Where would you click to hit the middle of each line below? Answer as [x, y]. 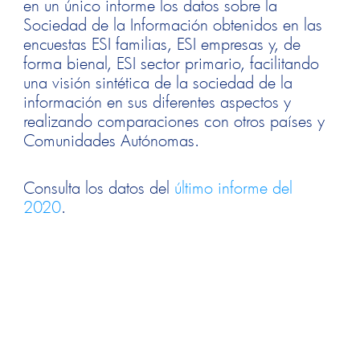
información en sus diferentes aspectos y [157, 101]
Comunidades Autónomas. [112, 139]
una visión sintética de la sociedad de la [158, 82]
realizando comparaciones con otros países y [174, 120]
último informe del [234, 188]
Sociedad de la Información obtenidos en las [173, 24]
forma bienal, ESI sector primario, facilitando [172, 62]
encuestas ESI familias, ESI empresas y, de [162, 43]
